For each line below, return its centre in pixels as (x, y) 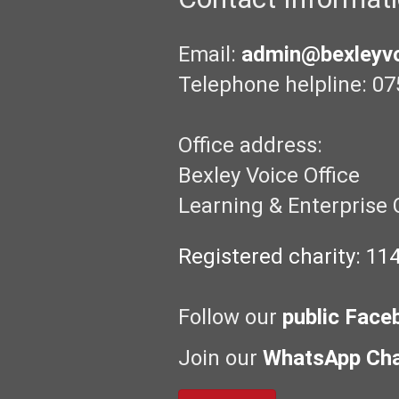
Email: (209, 54)
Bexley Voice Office (269, 175)
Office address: (250, 145)
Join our (220, 358)
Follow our (230, 317)
